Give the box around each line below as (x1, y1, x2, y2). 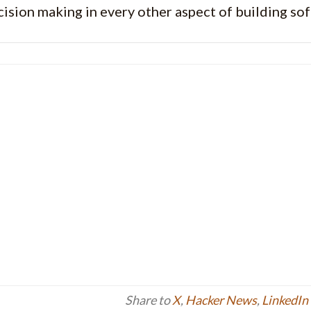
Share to (125, 292, 172, 308)
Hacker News (185, 292, 257, 308)
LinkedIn (262, 292, 308, 308)
